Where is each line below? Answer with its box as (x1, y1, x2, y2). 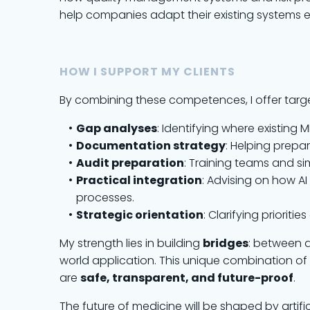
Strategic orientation (75, 207, 203, 223)
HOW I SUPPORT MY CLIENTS (60, 64, 235, 80)
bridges (203, 235, 248, 251)
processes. (76, 190, 134, 206)
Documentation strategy (75, 138, 226, 154)
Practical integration (75, 172, 202, 188)
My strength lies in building (60, 235, 203, 251)
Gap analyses (75, 120, 157, 136)
